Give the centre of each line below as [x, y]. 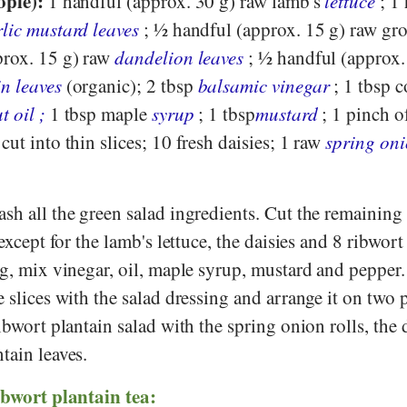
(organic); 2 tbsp [129, 86]
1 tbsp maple [98, 114]
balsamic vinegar [263, 86]
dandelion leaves [179, 58]
